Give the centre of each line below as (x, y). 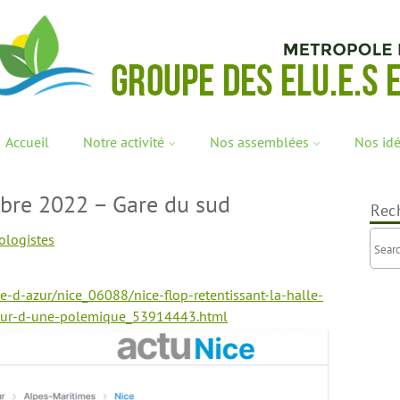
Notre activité (124, 142)
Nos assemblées (259, 142)
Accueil (27, 142)
